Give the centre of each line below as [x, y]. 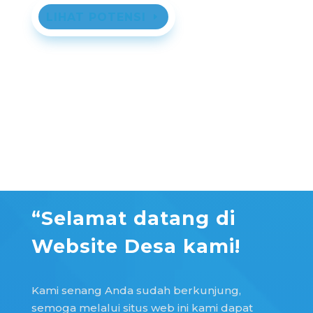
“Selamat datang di [133, 219]
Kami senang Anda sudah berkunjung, [136, 291]
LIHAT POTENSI [96, 17]
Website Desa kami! [136, 247]
